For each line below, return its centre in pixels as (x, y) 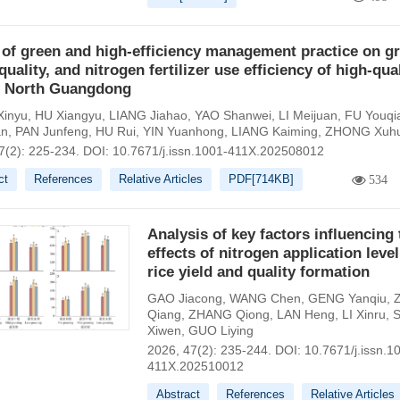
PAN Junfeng (51, 131)
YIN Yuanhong (183, 131)
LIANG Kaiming (274, 131)
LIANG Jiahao (148, 115)
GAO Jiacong (184, 298)
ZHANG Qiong (229, 314)
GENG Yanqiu (347, 298)
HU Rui (115, 131)
